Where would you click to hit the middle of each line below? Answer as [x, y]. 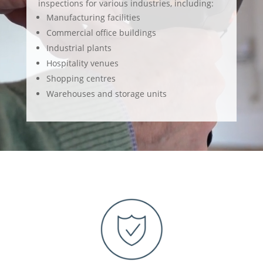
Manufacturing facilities [93, 17]
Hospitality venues [83, 63]
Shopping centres [81, 78]
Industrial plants [79, 48]
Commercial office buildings [101, 32]
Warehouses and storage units [106, 93]
